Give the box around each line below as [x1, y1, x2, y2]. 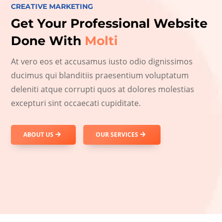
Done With [11, 33, 82, 48]
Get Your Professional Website [11, 15, 208, 31]
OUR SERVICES [96, 130, 139, 139]
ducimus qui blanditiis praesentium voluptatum [11, 69, 189, 81]
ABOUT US [23, 130, 54, 139]
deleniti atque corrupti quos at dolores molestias [11, 83, 195, 95]
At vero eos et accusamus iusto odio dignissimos [11, 55, 193, 67]
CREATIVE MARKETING [11, 1, 94, 11]
